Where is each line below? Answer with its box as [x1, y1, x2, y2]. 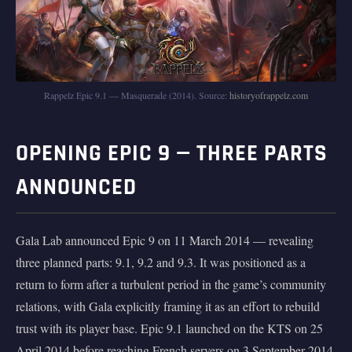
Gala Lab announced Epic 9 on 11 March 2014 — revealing [16, 232, 313, 249]
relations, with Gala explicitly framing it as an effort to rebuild [16, 298, 320, 315]
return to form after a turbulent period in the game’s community [16, 276, 326, 293]
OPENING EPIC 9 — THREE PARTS [16, 139, 328, 169]
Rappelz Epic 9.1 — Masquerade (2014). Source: [44, 89, 229, 102]
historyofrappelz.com [229, 89, 308, 102]
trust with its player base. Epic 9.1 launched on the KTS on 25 [16, 320, 323, 337]
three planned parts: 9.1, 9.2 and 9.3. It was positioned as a [16, 254, 306, 271]
